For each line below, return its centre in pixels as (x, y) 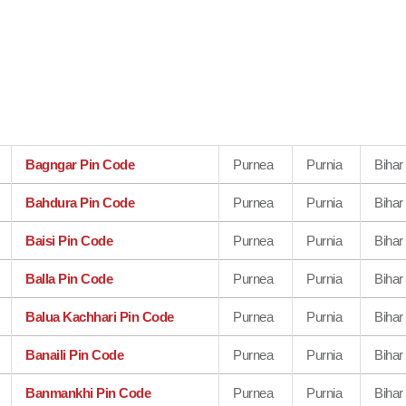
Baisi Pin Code (69, 241)
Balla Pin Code (69, 279)
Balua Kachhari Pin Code (100, 317)
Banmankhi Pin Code (88, 393)
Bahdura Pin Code (80, 203)
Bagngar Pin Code (80, 164)
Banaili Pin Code (75, 355)
